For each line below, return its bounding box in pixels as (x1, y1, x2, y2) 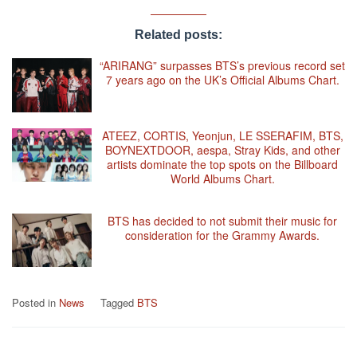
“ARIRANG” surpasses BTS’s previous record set (100, 57, 345, 74)
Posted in (12, 295, 59, 311)
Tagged (100, 295, 137, 311)
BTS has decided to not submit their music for (108, 212, 337, 229)
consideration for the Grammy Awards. (125, 226, 320, 243)
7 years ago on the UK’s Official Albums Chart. (105, 72, 339, 88)
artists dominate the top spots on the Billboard (107, 155, 338, 172)
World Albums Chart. (170, 170, 275, 186)
